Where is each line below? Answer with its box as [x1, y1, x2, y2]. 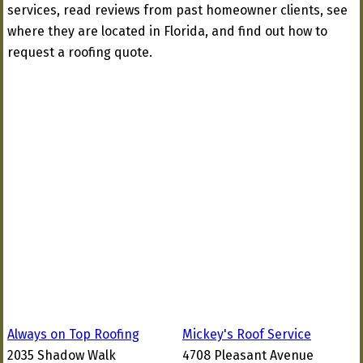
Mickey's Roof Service [182, 327, 311, 342]
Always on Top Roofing [7, 327, 139, 342]
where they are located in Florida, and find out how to [7, 23, 327, 39]
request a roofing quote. [7, 45, 152, 60]
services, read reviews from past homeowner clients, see [7, 2, 348, 18]
